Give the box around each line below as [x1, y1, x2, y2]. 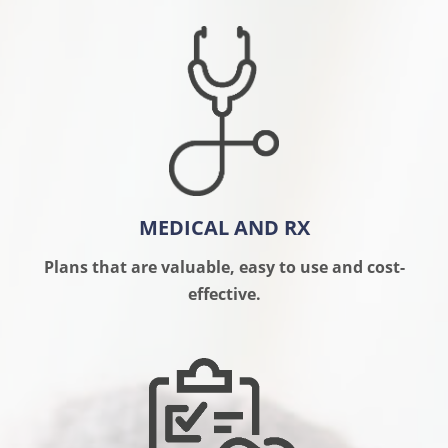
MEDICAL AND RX [138, 213, 310, 241]
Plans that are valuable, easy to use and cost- [43, 255, 405, 278]
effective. [187, 282, 261, 305]
